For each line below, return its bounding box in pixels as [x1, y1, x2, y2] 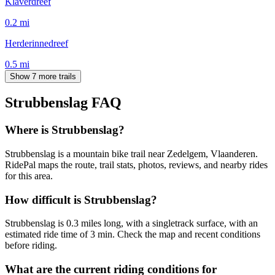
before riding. [5, 240, 57, 251]
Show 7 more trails [10, 71, 76, 81]
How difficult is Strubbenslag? [5, 193, 157, 206]
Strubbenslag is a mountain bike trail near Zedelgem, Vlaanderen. [5, 149, 258, 160]
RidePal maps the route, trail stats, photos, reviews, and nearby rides [5, 160, 268, 171]
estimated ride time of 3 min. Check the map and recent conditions [5, 229, 260, 240]
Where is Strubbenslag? [5, 123, 125, 137]
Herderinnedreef [5, 37, 68, 48]
